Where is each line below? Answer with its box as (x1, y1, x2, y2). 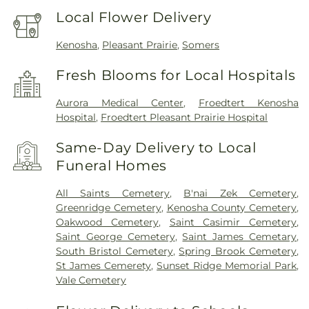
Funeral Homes (56, 157, 167, 175)
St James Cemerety (56, 259, 152, 272)
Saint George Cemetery (56, 230, 175, 243)
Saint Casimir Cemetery (169, 215, 297, 228)
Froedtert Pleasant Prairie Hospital (101, 110, 268, 123)
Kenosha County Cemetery (166, 201, 297, 214)
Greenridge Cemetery (56, 201, 161, 214)
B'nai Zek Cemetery (183, 186, 297, 199)
